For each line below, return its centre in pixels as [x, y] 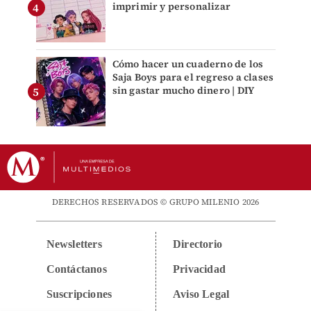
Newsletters [74, 244]
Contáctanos [76, 269]
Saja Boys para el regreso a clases [193, 77]
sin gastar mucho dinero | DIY [183, 91]
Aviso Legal [201, 294]
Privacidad [199, 269]
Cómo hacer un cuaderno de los [188, 64]
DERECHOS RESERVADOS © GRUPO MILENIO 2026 [155, 202]
